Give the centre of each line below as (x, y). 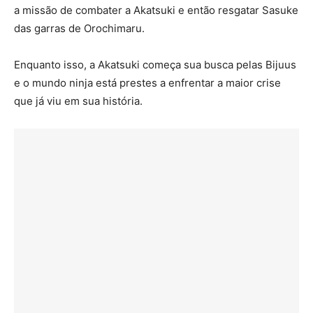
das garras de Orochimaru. (79, 29)
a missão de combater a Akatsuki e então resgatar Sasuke (156, 10)
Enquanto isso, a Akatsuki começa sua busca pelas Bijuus (155, 65)
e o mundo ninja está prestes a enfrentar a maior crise (147, 83)
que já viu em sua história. (78, 101)
